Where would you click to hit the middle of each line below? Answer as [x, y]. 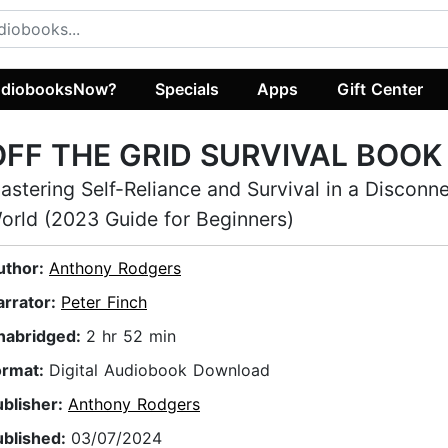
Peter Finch [104, 302]
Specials [187, 88]
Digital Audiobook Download [159, 370]
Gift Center [379, 88]
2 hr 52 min [131, 336]
